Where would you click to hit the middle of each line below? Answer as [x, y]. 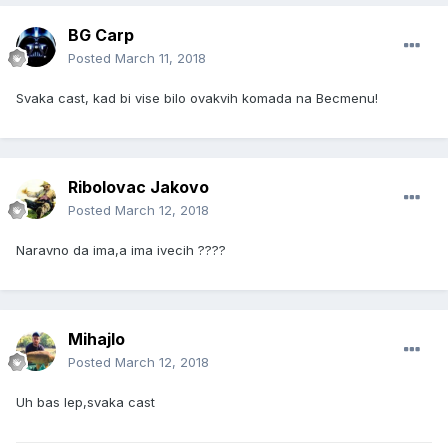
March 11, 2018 [160, 58]
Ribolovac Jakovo [138, 187]
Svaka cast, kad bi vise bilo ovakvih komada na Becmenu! [197, 98]
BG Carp [101, 35]
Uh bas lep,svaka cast [85, 402]
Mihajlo [96, 339]
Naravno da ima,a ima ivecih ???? [121, 250]
